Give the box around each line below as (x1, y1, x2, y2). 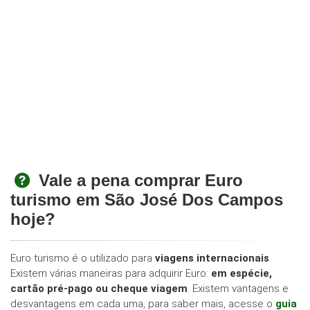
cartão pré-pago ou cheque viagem (10, 282, 188, 295)
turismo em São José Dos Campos (10, 190, 283, 210)
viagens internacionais (155, 252, 269, 265)
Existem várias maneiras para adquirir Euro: (10, 267, 211, 280)
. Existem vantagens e (188, 282, 289, 295)
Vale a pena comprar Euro (38, 171, 243, 190)
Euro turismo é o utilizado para (10, 252, 155, 265)
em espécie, (211, 267, 272, 280)
